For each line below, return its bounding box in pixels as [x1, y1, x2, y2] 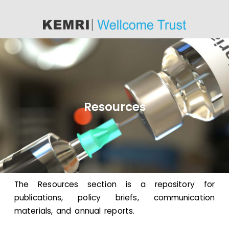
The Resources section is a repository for [14, 178, 215, 190]
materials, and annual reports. [14, 205, 139, 216]
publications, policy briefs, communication [14, 192, 215, 203]
